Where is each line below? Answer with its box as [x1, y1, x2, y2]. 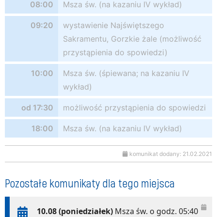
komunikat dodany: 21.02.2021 [128, 150, 212, 157]
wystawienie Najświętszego [63, 20, 164, 30]
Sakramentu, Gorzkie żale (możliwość [63, 34, 201, 44]
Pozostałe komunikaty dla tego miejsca [5, 176, 175, 190]
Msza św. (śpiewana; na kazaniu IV [63, 68, 189, 78]
